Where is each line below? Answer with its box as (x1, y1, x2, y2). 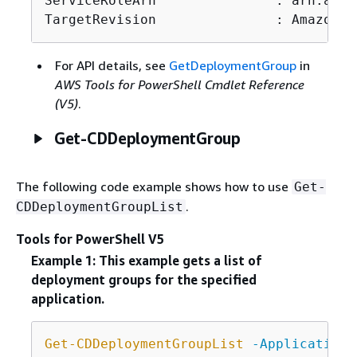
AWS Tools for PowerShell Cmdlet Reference (54, 76, 304, 92)
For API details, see (54, 57, 169, 73)
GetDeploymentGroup (168, 57, 296, 73)
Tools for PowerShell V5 (16, 230, 164, 247)
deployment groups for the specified (30, 272, 257, 288)
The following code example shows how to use (16, 178, 292, 194)
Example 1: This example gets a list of (30, 253, 261, 269)
